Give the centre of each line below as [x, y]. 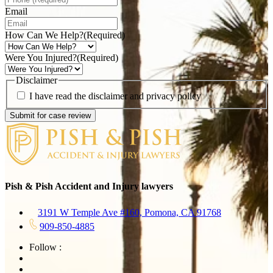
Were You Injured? [41, 58]
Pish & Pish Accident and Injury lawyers [89, 186]
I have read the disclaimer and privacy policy [115, 96]
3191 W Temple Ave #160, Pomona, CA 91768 [129, 212]
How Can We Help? [44, 35]
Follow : [45, 247]
